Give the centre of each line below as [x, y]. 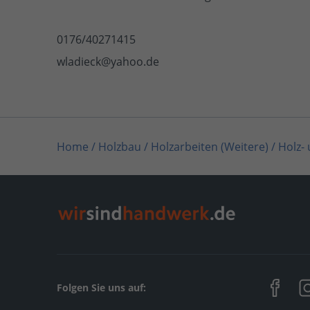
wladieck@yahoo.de [108, 61]
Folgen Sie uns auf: [101, 287]
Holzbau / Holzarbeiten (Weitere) [183, 147]
